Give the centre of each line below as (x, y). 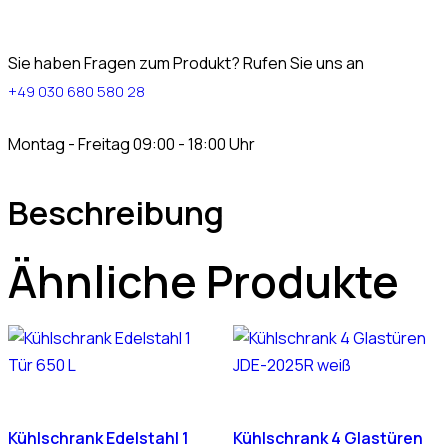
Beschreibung (116, 212)
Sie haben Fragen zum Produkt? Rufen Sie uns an (186, 62)
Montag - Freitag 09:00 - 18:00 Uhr (131, 143)
